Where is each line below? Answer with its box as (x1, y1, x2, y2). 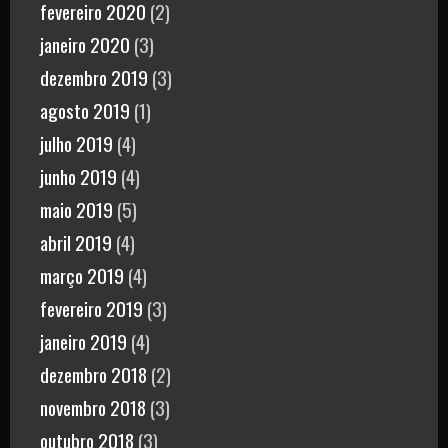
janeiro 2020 (40, 29, 130, 58)
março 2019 (40, 260, 124, 289)
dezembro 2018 (40, 359, 147, 388)
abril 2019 (40, 227, 112, 256)
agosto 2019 (40, 95, 130, 124)
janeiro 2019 (40, 326, 127, 355)
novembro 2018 (40, 392, 146, 421)
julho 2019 (40, 128, 113, 157)
